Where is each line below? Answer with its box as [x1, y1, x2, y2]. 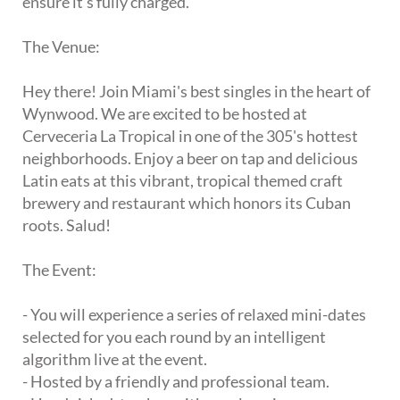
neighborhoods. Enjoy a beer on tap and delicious [22, 148, 358, 169]
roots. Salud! [22, 215, 111, 236]
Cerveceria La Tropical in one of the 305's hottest [22, 126, 358, 146]
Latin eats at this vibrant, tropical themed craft [22, 171, 343, 191]
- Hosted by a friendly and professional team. [22, 371, 329, 392]
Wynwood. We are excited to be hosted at [22, 104, 307, 124]
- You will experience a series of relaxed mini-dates [22, 304, 366, 325]
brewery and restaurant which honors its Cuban [22, 193, 351, 213]
